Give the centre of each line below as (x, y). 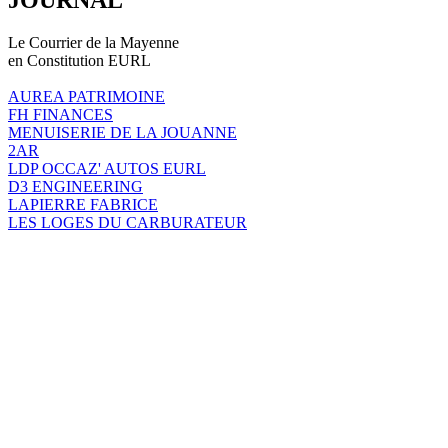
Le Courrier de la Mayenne (93, 42)
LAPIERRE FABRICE (83, 204)
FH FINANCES (60, 114)
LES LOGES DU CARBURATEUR (127, 222)
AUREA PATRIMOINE (86, 96)
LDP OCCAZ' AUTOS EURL (107, 168)
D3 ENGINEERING (75, 186)
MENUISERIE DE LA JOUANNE (122, 132)
